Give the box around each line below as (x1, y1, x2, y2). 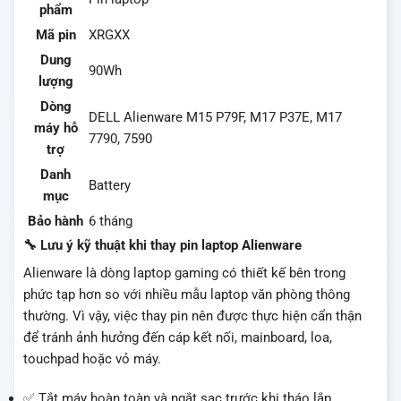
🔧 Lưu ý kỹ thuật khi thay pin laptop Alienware (23, 236, 302, 253)
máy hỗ (33, 119, 78, 136)
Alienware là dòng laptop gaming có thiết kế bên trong (23, 265, 346, 282)
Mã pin (35, 26, 76, 43)
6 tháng (89, 212, 132, 229)
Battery (89, 176, 131, 193)
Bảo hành (28, 212, 83, 229)
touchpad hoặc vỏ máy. (23, 351, 161, 368)
